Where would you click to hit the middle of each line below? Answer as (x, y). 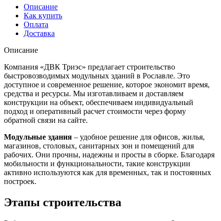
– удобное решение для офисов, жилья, (138, 137)
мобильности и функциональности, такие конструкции (97, 163)
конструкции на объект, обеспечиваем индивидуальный (99, 102)
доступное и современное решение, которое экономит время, (107, 84)
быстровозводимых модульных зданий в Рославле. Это (97, 75)
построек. (20, 181)
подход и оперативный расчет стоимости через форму (95, 111)
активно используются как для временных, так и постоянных (108, 172)
